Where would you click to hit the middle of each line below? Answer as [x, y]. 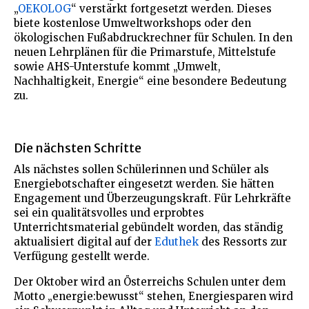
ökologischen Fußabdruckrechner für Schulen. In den [153, 37]
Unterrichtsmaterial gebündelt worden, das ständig [149, 227]
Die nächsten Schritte [78, 148]
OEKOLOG [44, 8]
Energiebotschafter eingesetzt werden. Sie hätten [144, 183]
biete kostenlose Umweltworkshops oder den [132, 23]
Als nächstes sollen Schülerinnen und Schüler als [141, 169]
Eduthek [177, 241]
